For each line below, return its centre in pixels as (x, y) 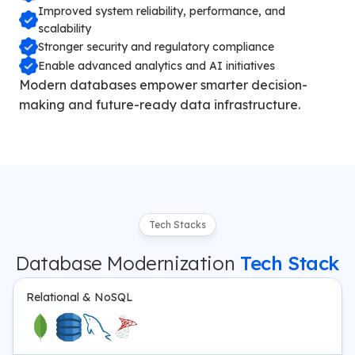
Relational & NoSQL (80, 297)
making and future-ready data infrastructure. (160, 105)
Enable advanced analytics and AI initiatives (157, 66)
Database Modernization (126, 263)
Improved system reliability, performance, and (162, 11)
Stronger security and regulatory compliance (156, 47)
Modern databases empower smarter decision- (163, 85)
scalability (65, 29)
